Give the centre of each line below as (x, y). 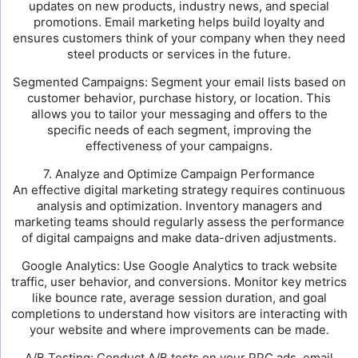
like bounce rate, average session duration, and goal (179, 298)
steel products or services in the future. (179, 54)
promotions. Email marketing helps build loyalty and (179, 22)
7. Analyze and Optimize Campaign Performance (179, 174)
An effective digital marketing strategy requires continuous (179, 190)
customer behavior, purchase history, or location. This (179, 98)
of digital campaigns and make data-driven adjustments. (179, 238)
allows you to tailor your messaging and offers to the (179, 114)
